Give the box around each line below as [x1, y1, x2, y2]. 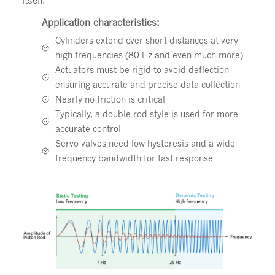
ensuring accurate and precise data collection [55, 79, 242, 90]
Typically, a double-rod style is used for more [55, 108, 238, 119]
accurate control [55, 123, 121, 134]
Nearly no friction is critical [55, 93, 165, 104]
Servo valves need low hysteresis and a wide [55, 137, 235, 149]
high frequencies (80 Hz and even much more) [55, 49, 246, 60]
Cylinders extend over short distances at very [55, 34, 238, 45]
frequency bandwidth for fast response [55, 152, 213, 163]
